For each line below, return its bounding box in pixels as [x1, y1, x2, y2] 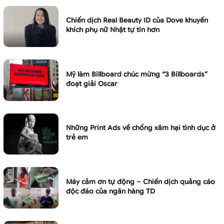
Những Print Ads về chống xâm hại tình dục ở [66, 123, 215, 132]
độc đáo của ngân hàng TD [66, 186, 155, 195]
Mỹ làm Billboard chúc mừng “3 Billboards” [66, 69, 207, 78]
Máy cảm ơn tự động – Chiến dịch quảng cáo [66, 177, 215, 186]
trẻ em [66, 133, 88, 142]
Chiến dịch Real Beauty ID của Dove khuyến [66, 16, 208, 25]
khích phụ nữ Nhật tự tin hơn [66, 25, 159, 34]
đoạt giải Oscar [66, 79, 117, 88]
